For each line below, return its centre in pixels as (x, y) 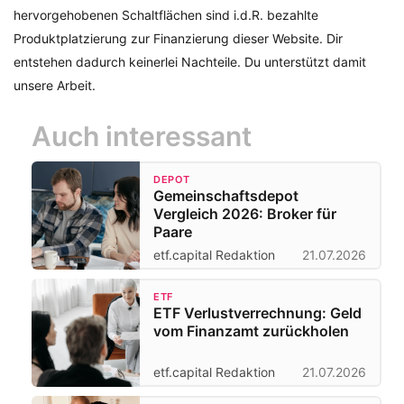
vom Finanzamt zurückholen (251, 331)
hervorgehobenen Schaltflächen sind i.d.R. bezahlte (166, 15)
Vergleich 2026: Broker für (245, 214)
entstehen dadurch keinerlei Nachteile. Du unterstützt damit (190, 62)
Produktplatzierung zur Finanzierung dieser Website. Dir (178, 39)
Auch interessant (142, 137)
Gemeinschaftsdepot (226, 196)
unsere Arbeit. (55, 86)
